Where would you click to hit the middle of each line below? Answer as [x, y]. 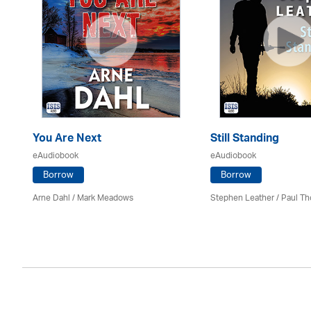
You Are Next [67, 140]
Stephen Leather [242, 198]
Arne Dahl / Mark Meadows [83, 198]
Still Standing [245, 140]
